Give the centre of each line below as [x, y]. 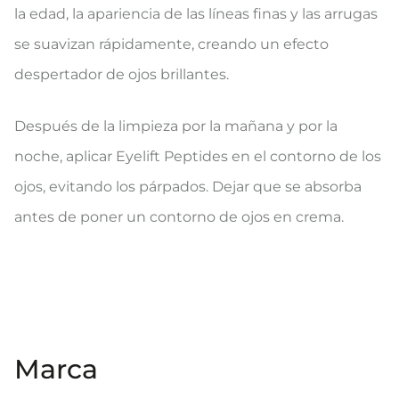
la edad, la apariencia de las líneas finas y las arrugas [196, 14]
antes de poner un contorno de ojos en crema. [179, 217]
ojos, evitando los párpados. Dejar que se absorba [188, 187]
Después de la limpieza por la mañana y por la [176, 126]
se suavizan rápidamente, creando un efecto [171, 44]
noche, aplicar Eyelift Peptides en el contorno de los [198, 156]
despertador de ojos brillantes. [122, 74]
